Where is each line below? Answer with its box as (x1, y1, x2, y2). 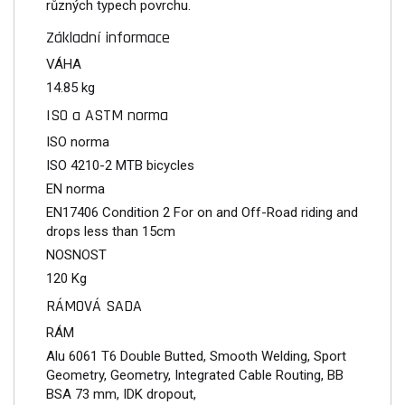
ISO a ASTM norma (46, 104, 168, 126)
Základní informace (46, 26, 170, 48)
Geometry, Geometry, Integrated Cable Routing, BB (46, 366, 344, 383)
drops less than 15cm (46, 222, 175, 240)
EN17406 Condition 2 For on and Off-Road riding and (46, 203, 358, 221)
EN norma (46, 180, 105, 197)
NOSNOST (46, 246, 107, 263)
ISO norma (46, 133, 109, 150)
